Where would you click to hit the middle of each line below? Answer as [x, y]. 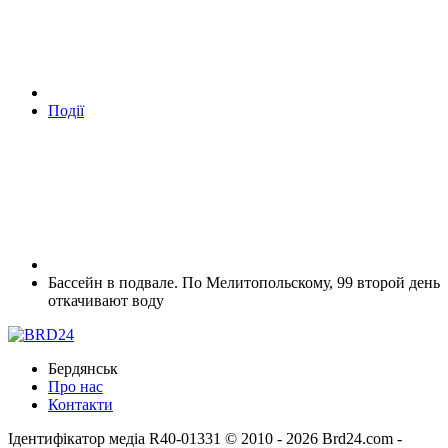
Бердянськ [83, 368]
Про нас [75, 386]
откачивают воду [106, 300]
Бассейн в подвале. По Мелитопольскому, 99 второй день [244, 282]
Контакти [80, 404]
